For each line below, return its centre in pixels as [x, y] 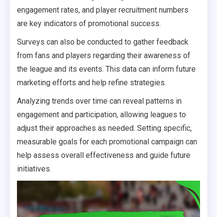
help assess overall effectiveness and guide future [104, 155]
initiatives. [34, 169]
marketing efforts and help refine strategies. [92, 83]
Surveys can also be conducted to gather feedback [103, 42]
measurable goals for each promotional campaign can [107, 142]
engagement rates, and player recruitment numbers [103, 10]
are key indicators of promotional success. [89, 24]
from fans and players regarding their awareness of [104, 56]
